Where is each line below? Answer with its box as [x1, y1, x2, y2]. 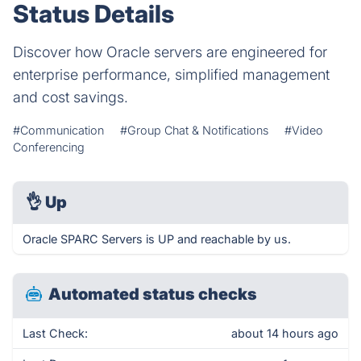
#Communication [13, 123, 104, 137]
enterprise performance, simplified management [13, 66, 330, 83]
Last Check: [23, 326, 88, 340]
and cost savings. [13, 89, 128, 106]
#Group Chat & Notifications [120, 123, 268, 137]
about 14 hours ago [231, 326, 338, 340]
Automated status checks [48, 284, 257, 304]
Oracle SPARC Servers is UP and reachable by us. [23, 232, 291, 246]
